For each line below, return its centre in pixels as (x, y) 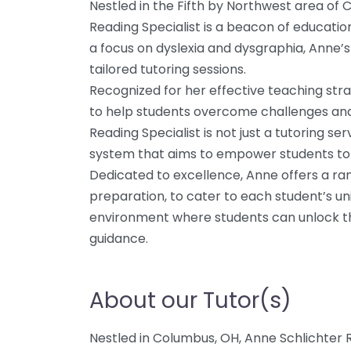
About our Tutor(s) (190, 300)
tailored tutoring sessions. (168, 69)
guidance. (119, 239)
